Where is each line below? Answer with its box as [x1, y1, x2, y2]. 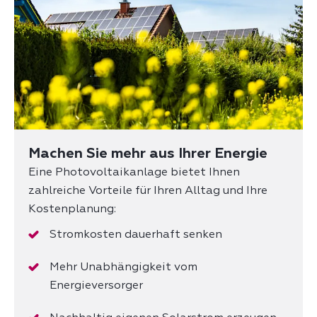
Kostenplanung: [28, 203, 116, 215]
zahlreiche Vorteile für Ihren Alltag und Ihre [28, 185, 267, 197]
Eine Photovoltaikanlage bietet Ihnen [28, 166, 240, 178]
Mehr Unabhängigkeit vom [50, 261, 197, 273]
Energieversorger [50, 279, 143, 292]
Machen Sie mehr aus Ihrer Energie [28, 146, 267, 161]
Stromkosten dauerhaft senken [50, 229, 222, 241]
